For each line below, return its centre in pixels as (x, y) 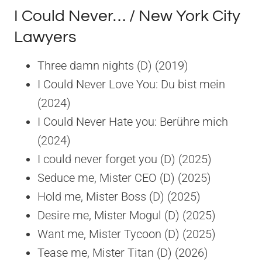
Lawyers (45, 37)
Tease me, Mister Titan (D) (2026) (123, 252)
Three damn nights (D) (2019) (113, 65)
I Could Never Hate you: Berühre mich (133, 121)
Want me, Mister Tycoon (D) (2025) (127, 234)
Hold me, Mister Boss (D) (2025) (119, 196)
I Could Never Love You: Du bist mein (131, 84)
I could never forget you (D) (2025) (125, 159)
